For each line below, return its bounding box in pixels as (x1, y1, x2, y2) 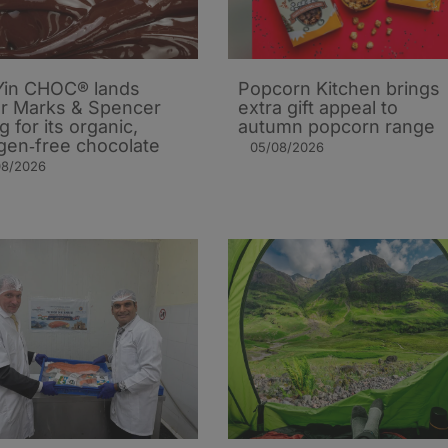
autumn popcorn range (238, 116, 435, 138)
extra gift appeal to (238, 97, 398, 119)
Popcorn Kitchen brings (238, 78, 440, 100)
